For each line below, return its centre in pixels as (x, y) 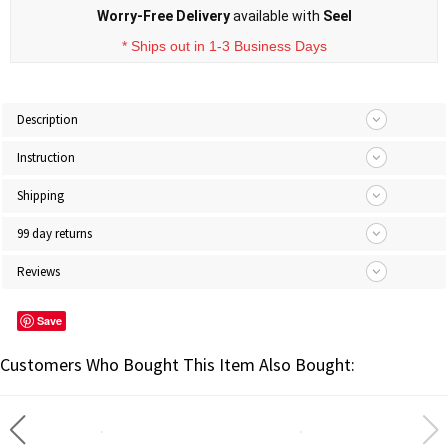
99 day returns (54, 233)
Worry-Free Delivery (163, 16)
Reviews (38, 271)
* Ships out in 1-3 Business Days (224, 46)
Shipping (40, 195)
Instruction (46, 157)
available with (276, 16)
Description (47, 119)
